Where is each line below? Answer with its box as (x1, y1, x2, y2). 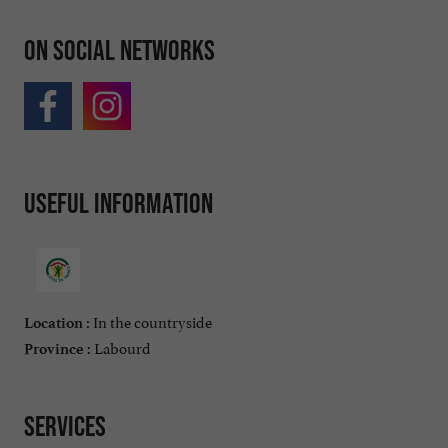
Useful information (24, 187, 213, 220)
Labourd (91, 334, 151, 358)
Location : (24, 313, 90, 332)
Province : (24, 339, 91, 358)
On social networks (24, 33, 215, 66)
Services (24, 409, 106, 442)
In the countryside (90, 308, 212, 332)
